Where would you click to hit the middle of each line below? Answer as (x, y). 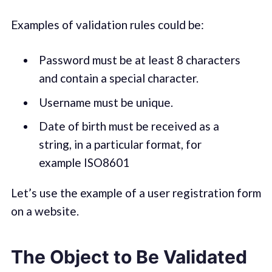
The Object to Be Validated (129, 257)
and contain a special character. (118, 78)
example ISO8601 (84, 163)
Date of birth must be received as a (129, 126)
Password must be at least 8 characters (139, 60)
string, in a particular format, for (120, 144)
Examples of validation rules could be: (107, 24)
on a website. (45, 211)
